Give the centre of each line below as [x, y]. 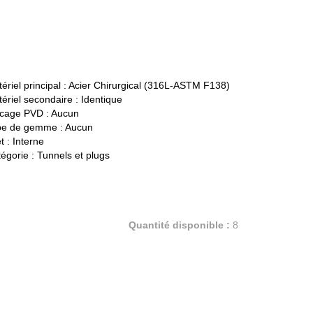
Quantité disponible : [179, 225]
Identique [101, 100]
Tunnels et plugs [73, 155]
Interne [28, 141]
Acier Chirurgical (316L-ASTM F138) [149, 86]
